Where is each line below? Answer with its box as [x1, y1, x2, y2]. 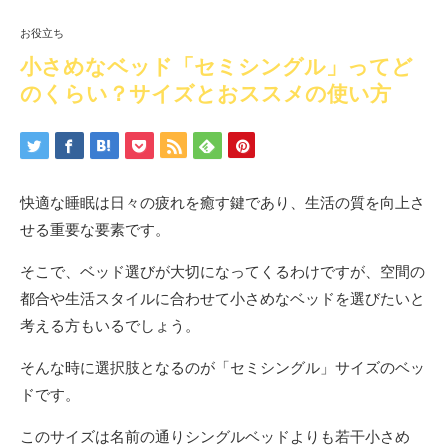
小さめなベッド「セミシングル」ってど [20, 54, 413, 78]
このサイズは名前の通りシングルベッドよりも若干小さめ [20, 425, 410, 446]
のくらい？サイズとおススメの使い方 [20, 81, 391, 105]
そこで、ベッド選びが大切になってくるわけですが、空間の [20, 260, 425, 281]
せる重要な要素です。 [20, 218, 170, 239]
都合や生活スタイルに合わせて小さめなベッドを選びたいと [20, 287, 425, 308]
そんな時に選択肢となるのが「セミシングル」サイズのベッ [20, 356, 425, 377]
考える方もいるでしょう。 [20, 314, 200, 335]
